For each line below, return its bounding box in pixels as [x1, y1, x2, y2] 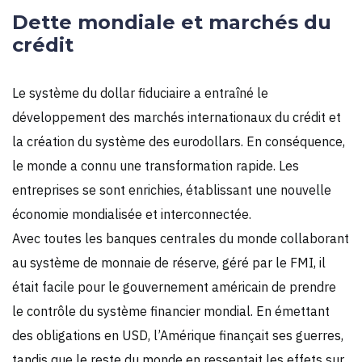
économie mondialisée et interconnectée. [12, 205, 251, 222]
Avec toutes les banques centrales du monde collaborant [12, 229, 349, 246]
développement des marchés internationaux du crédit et [12, 108, 341, 125]
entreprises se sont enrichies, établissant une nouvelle [12, 181, 331, 198]
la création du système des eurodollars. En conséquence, [12, 133, 345, 149]
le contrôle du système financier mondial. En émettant [12, 302, 330, 319]
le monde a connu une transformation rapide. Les [12, 157, 299, 174]
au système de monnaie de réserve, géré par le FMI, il [12, 254, 326, 271]
